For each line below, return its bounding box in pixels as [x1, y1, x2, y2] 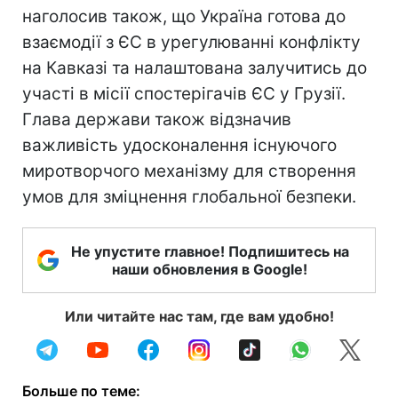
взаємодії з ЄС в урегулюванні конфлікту [22, 32, 361, 52]
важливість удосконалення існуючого [22, 135, 337, 155]
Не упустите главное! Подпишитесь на [70, 243, 349, 260]
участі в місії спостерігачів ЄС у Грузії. [22, 84, 346, 104]
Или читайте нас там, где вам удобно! [64, 307, 334, 325]
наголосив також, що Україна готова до [22, 6, 346, 27]
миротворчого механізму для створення [22, 161, 356, 181]
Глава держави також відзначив [22, 109, 291, 130]
